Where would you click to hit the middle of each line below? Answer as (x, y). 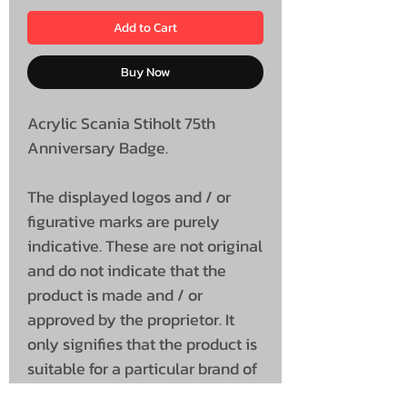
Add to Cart (145, 27)
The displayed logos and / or (129, 196)
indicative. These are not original (145, 245)
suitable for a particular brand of (142, 368)
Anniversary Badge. (98, 147)
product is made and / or (115, 294)
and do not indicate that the (127, 270)
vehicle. (55, 392)
